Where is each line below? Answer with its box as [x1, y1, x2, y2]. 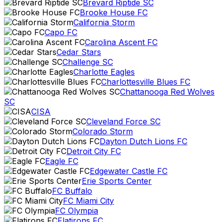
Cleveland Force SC [86, 116, 161, 126]
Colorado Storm [72, 126, 133, 136]
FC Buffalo [52, 186, 92, 196]
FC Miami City [63, 196, 114, 206]
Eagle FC [45, 156, 78, 166]
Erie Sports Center [82, 176, 152, 186]
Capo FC [45, 27, 77, 37]
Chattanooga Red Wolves [120, 87, 215, 97]
